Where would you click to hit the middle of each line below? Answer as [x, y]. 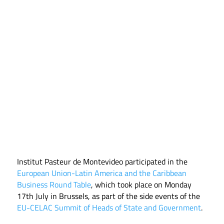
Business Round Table [54, 184]
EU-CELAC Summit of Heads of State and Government [109, 207]
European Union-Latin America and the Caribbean [101, 173]
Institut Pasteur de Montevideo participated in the [102, 161]
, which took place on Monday [141, 184]
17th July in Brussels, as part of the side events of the [108, 196]
